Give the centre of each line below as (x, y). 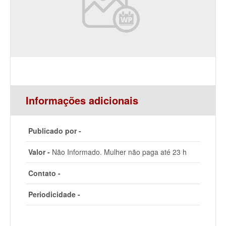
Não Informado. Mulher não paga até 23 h (118, 152)
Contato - (44, 173)
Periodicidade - (54, 194)
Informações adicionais (82, 100)
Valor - (39, 152)
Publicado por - (55, 131)
